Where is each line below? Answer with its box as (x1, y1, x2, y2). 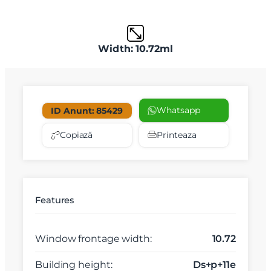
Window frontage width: (35, 233, 152, 245)
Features (35, 195, 74, 206)
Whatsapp (157, 105, 200, 116)
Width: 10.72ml (98, 43, 173, 55)
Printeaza (157, 129, 197, 141)
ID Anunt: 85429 (51, 105, 123, 116)
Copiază (59, 129, 93, 141)
